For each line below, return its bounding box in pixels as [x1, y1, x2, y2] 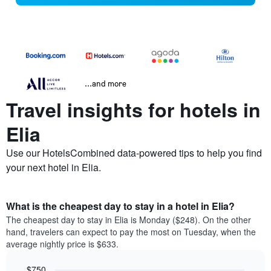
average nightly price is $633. [6, 238, 119, 250]
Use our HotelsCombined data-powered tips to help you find [6, 146, 262, 160]
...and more [85, 78, 126, 89]
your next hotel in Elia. [6, 160, 101, 175]
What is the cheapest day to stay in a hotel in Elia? [6, 199, 235, 214]
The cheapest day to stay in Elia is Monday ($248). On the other [6, 214, 251, 226]
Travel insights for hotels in [6, 96, 261, 124]
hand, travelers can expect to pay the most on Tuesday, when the [6, 226, 256, 238]
